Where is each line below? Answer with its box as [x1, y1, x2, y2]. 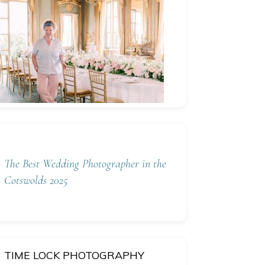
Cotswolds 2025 [4, 173, 67, 188]
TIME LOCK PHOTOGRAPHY [4, 248, 144, 263]
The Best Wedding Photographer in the [4, 157, 166, 172]
